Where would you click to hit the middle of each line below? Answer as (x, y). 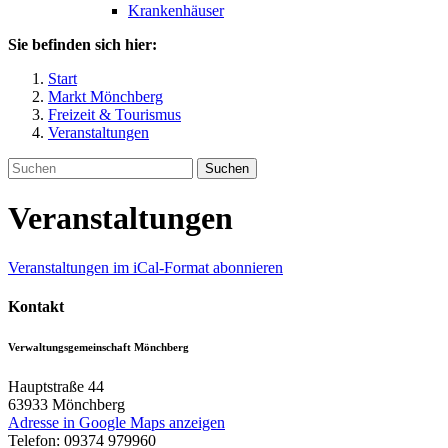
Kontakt (36, 307)
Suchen (227, 168)
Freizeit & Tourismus (114, 114)
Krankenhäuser (176, 10)
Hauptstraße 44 (56, 387)
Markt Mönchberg (105, 96)
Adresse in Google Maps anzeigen (116, 423)
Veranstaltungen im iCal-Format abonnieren (145, 267)
